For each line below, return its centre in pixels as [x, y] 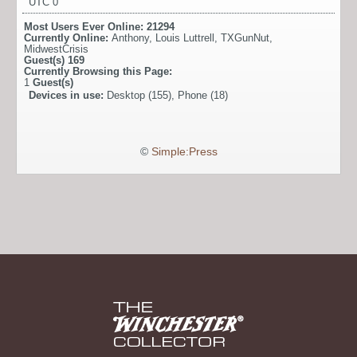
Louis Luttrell [185, 38]
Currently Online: [68, 38]
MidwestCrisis [56, 49]
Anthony [130, 38]
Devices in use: [68, 96]
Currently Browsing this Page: [98, 72]
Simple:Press [184, 152]
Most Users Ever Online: [85, 27]
